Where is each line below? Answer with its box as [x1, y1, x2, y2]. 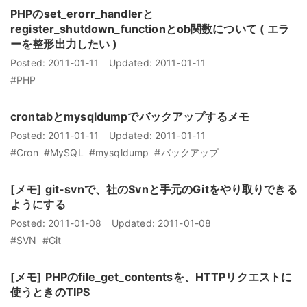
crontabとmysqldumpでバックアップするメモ [10, 110, 249, 124]
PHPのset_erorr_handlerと [10, 7, 154, 21]
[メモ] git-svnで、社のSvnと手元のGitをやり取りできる [10, 182, 297, 197]
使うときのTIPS [10, 285, 90, 299]
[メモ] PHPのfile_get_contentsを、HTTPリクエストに [10, 270, 293, 284]
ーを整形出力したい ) [10, 37, 118, 51]
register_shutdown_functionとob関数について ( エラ [10, 22, 290, 36]
